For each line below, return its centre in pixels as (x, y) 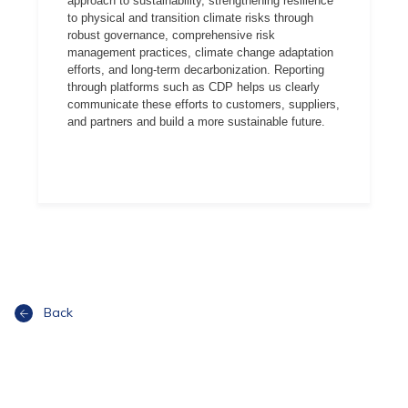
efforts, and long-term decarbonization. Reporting (196, 70)
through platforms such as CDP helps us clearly (194, 87)
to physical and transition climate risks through (190, 18)
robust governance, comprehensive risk (171, 35)
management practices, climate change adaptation (200, 52)
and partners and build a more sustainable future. (196, 122)
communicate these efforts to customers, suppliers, (204, 104)
